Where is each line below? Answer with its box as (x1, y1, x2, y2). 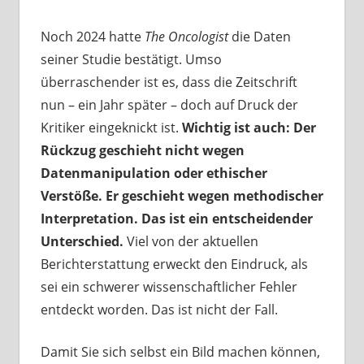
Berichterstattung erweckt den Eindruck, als (40, 255, 308, 274)
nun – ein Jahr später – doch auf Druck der (40, 96, 298, 115)
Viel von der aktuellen (123, 232, 258, 251)
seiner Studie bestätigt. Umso (40, 50, 222, 69)
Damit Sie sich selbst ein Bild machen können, (40, 343, 320, 362)
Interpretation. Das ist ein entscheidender (40, 210, 313, 228)
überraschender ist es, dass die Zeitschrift (40, 73, 297, 92)
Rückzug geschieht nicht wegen (40, 141, 245, 160)
